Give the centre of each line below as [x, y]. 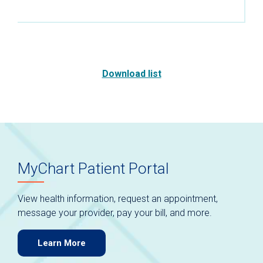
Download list [131, 74]
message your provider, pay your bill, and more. [115, 213]
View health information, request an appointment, [118, 198]
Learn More [62, 243]
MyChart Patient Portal [93, 168]
